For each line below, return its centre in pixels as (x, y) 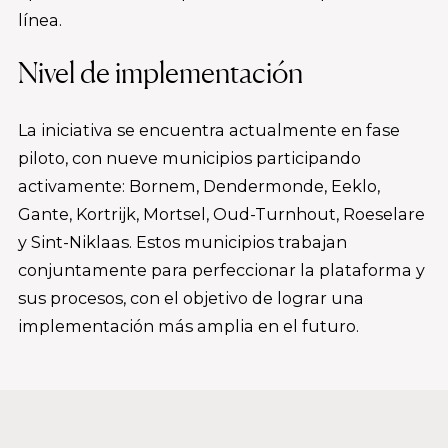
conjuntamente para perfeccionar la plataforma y (221, 270)
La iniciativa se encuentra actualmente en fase (209, 130)
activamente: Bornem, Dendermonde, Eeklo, (199, 186)
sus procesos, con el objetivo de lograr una (191, 298)
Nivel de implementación (160, 73)
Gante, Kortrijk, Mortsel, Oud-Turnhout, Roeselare (221, 214)
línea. (40, 20)
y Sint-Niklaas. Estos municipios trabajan (182, 242)
